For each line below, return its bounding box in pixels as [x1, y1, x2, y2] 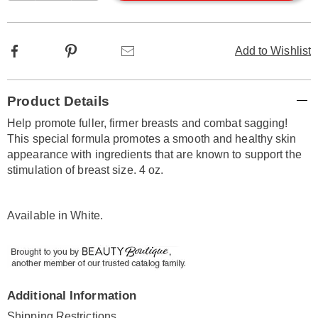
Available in [7, 209, 71, 221]
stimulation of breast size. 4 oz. [7, 164, 164, 176]
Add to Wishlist [234, 45, 311, 57]
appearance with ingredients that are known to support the [7, 148, 302, 160]
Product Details [7, 94, 109, 109]
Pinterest [77, 43, 123, 55]
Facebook [21, 43, 72, 55]
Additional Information [7, 289, 137, 302]
